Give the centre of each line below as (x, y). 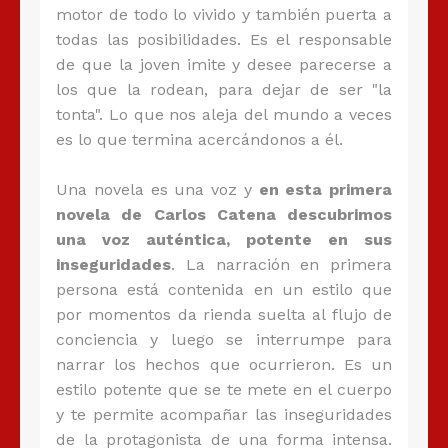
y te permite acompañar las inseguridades (224, 415)
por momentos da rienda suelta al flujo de (224, 315)
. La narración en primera (281, 265)
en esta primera (325, 190)
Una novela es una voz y (157, 190)
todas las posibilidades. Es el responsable (224, 40)
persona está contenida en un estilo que (224, 290)
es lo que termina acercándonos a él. (199, 140)
